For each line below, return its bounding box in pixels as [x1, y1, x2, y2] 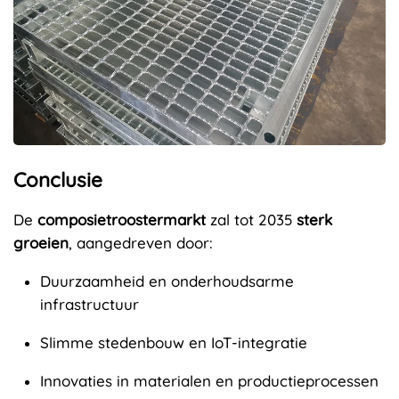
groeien [13, 232, 69, 252]
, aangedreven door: [69, 232, 213, 252]
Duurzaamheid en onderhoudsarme [40, 271, 294, 290]
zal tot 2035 [206, 209, 297, 229]
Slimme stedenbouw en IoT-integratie [40, 332, 307, 352]
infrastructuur [40, 294, 139, 313]
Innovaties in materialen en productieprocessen [40, 370, 379, 390]
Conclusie [13, 167, 102, 192]
